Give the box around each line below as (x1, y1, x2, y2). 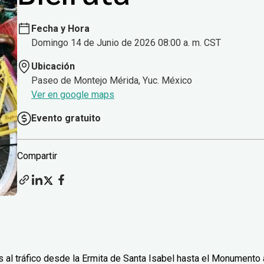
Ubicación (31, 61, 75, 72)
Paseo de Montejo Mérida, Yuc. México (31, 75, 192, 87)
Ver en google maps (31, 89, 114, 101)
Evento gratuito (31, 113, 101, 124)
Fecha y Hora (31, 23, 90, 35)
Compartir (17, 150, 57, 162)
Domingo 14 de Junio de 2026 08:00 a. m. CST (31, 37, 221, 49)
